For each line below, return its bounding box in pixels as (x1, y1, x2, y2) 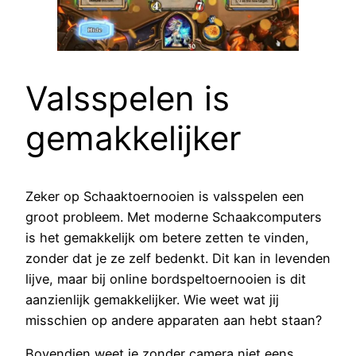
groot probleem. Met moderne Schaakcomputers (25, 208, 322, 225)
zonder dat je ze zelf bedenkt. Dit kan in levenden (25, 250, 331, 266)
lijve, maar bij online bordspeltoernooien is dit (25, 270, 306, 287)
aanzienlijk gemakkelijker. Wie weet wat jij (25, 291, 279, 308)
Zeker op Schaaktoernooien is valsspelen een (25, 188, 304, 204)
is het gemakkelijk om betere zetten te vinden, (25, 229, 309, 246)
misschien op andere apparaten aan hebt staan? (25, 311, 322, 328)
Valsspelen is (25, 77, 230, 118)
